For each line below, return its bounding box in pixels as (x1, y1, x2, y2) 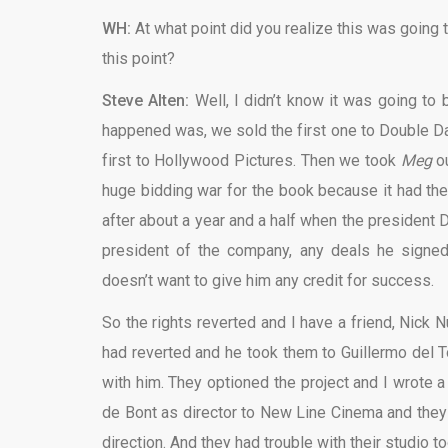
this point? (102, 49, 175, 69)
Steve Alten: (102, 91, 190, 111)
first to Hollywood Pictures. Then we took (102, 151, 401, 171)
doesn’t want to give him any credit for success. (102, 271, 434, 291)
